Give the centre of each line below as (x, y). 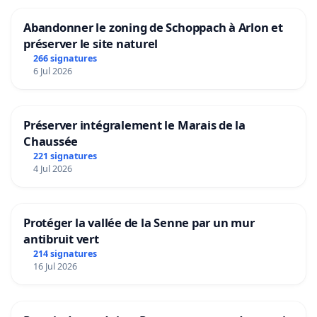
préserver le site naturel (91, 44)
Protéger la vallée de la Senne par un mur (139, 222)
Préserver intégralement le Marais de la (134, 125)
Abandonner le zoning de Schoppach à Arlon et (153, 28)
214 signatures (65, 253)
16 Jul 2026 (55, 266)
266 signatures (65, 58)
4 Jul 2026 (52, 168)
